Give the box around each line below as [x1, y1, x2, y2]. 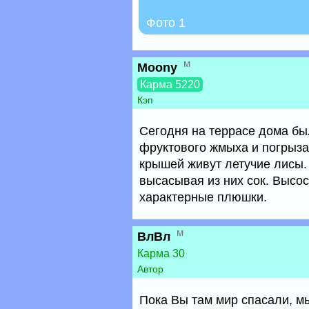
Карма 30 [137, 248, 185, 259]
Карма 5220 [140, 79, 200, 90]
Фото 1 [146, 16, 186, 30]
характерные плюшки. [139, 190, 267, 204]
